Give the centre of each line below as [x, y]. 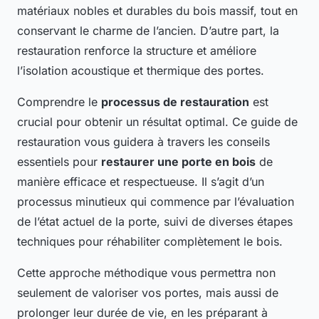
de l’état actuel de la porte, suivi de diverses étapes [155, 222]
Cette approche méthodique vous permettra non [146, 273]
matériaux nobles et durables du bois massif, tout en [157, 11]
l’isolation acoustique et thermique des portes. [141, 71]
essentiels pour [59, 162]
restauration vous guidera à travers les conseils [143, 142]
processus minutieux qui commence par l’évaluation [156, 202]
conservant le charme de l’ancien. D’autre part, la [148, 31]
